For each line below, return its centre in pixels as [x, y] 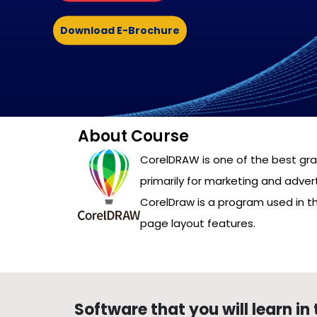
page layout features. [197, 224]
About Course [133, 137]
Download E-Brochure [120, 30]
